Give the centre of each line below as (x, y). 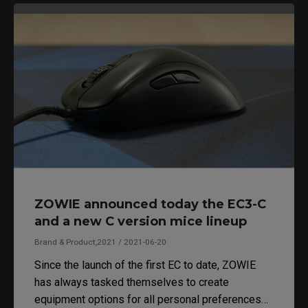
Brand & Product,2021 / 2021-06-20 (100, 242)
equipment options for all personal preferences (148, 299)
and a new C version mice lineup (141, 221)
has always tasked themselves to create (132, 282)
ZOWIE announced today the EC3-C (150, 204)
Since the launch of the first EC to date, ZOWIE (145, 265)
